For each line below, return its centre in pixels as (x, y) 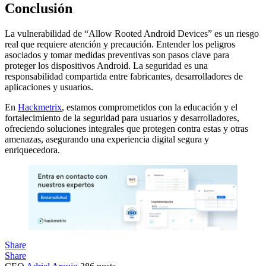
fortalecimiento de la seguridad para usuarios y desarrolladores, (122, 118)
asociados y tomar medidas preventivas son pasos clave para (117, 55)
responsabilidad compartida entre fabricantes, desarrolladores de (124, 77)
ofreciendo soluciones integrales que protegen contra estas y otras (126, 129)
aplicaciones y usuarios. (49, 87)
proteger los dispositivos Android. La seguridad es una (106, 66)
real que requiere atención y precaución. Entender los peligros (120, 45)
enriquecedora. (32, 150)
